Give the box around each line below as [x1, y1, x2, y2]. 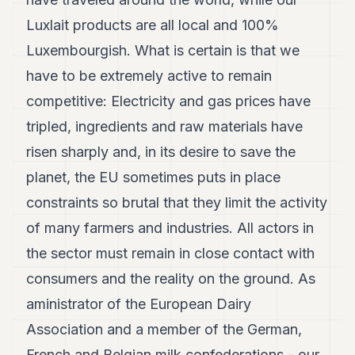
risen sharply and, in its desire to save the [26, 143, 296, 161]
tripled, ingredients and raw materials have [26, 118, 303, 136]
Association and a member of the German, [26, 321, 303, 338]
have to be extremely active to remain [26, 67, 273, 85]
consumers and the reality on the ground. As [26, 270, 316, 288]
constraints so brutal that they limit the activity [26, 194, 328, 212]
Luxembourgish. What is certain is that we [26, 42, 300, 59]
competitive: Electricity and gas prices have [26, 93, 311, 110]
